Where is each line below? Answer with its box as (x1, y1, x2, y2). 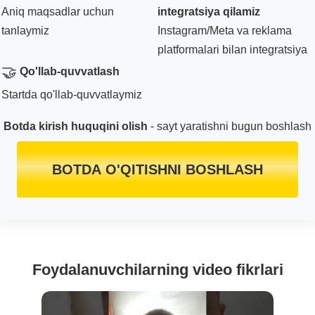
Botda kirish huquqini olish (4, 120, 148, 132)
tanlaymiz (1, 24, 49, 37)
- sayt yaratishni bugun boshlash (148, 120, 311, 132)
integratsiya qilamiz (157, 5, 260, 18)
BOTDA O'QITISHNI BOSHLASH (52, 161, 263, 177)
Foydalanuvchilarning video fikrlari (32, 260, 283, 278)
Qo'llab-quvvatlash (20, 65, 120, 77)
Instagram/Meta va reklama (157, 24, 292, 37)
